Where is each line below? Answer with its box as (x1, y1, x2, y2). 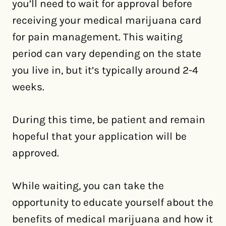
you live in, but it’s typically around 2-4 (12, 64, 198, 76)
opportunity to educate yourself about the (12, 196, 213, 208)
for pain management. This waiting (12, 31, 183, 43)
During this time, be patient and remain (12, 114, 205, 126)
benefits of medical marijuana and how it (12, 213, 213, 225)
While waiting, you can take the (12, 180, 164, 192)
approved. (12, 147, 59, 159)
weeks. (12, 81, 44, 93)
